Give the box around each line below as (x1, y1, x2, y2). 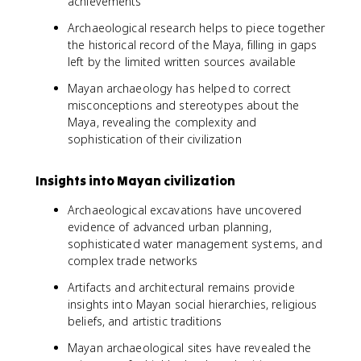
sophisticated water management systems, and (68, 236, 322, 251)
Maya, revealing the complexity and (68, 114, 257, 130)
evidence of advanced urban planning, (68, 219, 272, 234)
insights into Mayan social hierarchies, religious (68, 297, 317, 312)
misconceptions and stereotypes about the (68, 98, 300, 113)
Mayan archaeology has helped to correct (68, 81, 292, 96)
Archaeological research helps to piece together (68, 20, 326, 35)
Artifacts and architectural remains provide (68, 280, 295, 295)
